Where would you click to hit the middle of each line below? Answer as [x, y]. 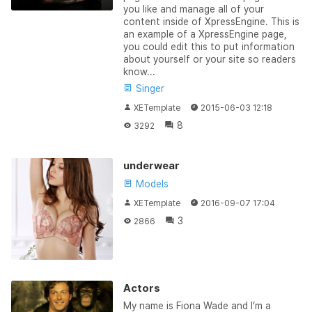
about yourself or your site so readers [209, 59]
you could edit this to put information [209, 47]
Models [150, 184]
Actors [141, 288]
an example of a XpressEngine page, [205, 34]
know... [139, 72]
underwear [151, 166]
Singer [148, 88]
